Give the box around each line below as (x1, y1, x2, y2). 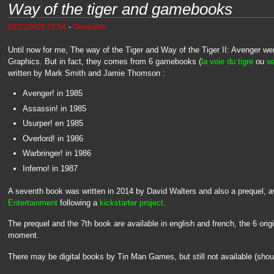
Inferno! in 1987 (22, 163, 78, 173)
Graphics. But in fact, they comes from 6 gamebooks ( (7, 56, 201, 66)
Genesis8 (73, 22, 105, 31)
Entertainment (7, 198, 57, 207)
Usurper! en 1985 (22, 119, 83, 128)
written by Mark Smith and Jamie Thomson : (7, 68, 165, 78)
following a (57, 198, 100, 207)
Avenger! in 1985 (22, 89, 83, 98)
